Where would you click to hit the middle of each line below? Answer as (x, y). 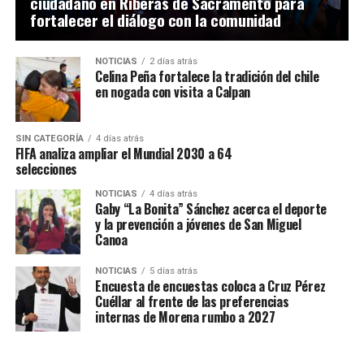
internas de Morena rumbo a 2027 (185, 317)
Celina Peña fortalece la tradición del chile (207, 77)
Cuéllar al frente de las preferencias (192, 302)
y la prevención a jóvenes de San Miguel (198, 225)
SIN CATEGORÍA (49, 139)
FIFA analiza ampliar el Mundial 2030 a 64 (123, 154)
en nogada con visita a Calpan (173, 92)
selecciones (46, 169)
